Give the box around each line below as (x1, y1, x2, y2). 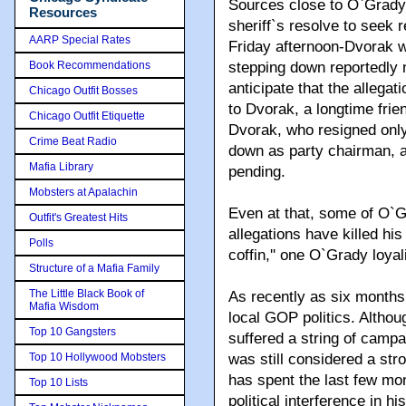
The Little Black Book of (29, 286, 144, 300)
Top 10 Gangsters (29, 324, 116, 338)
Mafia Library (29, 159, 93, 173)
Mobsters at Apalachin (29, 185, 138, 198)
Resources (29, 5, 97, 20)
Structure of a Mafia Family (29, 261, 159, 275)
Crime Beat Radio (29, 134, 117, 148)
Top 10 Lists (29, 375, 88, 389)
